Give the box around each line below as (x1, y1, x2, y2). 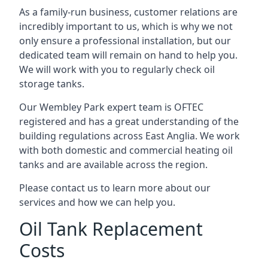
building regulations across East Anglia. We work (19, 129, 240, 142)
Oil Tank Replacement (19, 217, 203, 241)
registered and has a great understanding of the (19, 115, 239, 128)
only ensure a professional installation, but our (19, 34, 231, 47)
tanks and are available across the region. (19, 158, 208, 171)
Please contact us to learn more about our (19, 181, 211, 194)
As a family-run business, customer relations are (19, 5, 237, 19)
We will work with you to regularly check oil (19, 63, 215, 76)
